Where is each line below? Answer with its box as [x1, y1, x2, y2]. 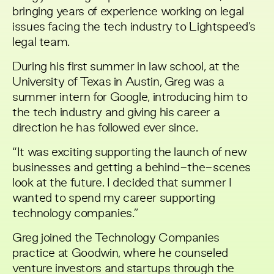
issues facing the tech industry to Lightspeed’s [12, 21, 256, 33]
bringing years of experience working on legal [12, 6, 244, 18]
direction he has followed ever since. [12, 122, 201, 134]
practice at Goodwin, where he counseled [12, 248, 228, 259]
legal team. [12, 37, 70, 48]
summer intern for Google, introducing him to [12, 92, 248, 103]
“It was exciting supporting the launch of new [12, 147, 247, 158]
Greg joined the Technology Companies [12, 232, 220, 244]
